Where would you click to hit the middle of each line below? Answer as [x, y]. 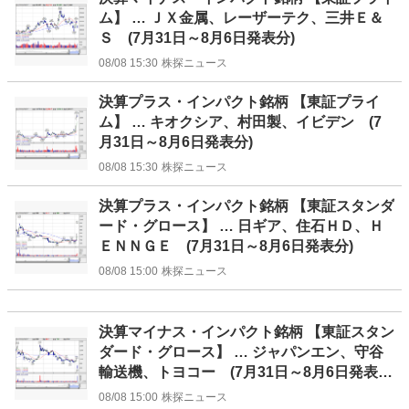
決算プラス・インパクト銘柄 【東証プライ [239, 102]
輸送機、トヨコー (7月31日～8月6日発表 [238, 372]
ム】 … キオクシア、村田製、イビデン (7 [240, 122]
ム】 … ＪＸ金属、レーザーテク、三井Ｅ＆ [241, 18]
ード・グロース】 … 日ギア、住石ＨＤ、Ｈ [241, 226]
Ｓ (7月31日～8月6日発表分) [197, 38]
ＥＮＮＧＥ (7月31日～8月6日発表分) [226, 246]
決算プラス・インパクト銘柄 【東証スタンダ [246, 206]
